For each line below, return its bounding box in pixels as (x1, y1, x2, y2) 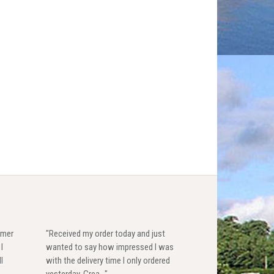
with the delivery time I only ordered (45, 254, 170, 266)
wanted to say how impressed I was (45, 241, 174, 253)
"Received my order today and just (45, 228, 165, 239)
